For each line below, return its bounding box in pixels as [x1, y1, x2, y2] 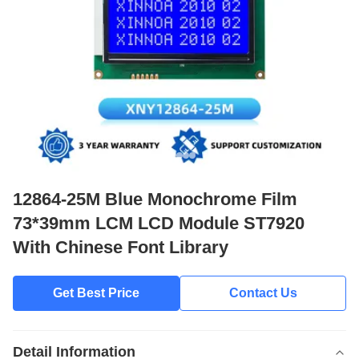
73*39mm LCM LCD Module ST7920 [13, 213, 305, 233]
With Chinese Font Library [13, 237, 228, 257]
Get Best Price [53, 286, 139, 300]
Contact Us [228, 286, 297, 300]
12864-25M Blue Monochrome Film [13, 189, 297, 209]
